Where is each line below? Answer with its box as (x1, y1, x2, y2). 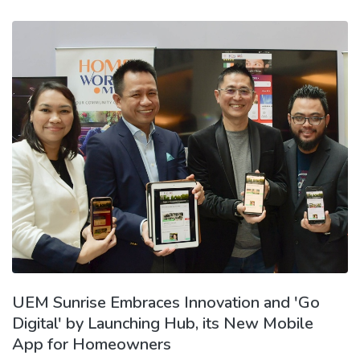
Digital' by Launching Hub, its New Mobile (12, 312, 313, 334)
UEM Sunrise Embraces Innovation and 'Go (12, 291, 320, 313)
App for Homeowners (12, 333, 171, 355)
